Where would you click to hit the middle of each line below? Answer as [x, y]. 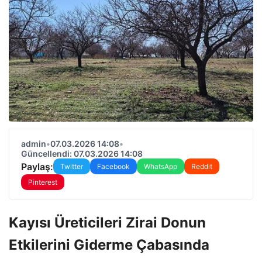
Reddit [202, 166]
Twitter [72, 166]
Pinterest [43, 182]
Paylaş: [37, 166]
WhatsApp [161, 166]
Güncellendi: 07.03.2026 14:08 [82, 154]
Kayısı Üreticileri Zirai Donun [107, 222]
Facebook [113, 166]
